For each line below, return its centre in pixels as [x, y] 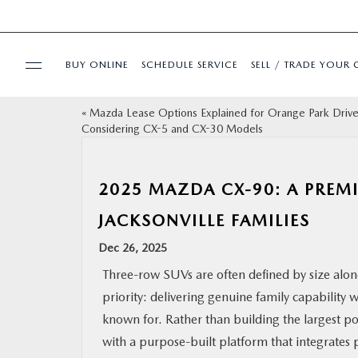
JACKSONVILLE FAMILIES [204, 221]
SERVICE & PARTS [68, 258]
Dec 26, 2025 [133, 248]
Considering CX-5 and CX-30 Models [172, 129]
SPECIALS [47, 165]
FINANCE [46, 304]
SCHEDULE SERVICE [190, 64]
